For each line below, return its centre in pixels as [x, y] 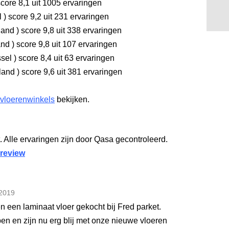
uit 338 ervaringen [88, 30]
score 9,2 [24, 17]
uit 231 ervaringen [75, 17]
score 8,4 [34, 58]
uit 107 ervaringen [83, 44]
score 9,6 [37, 72]
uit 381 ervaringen [88, 72]
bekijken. [72, 99]
